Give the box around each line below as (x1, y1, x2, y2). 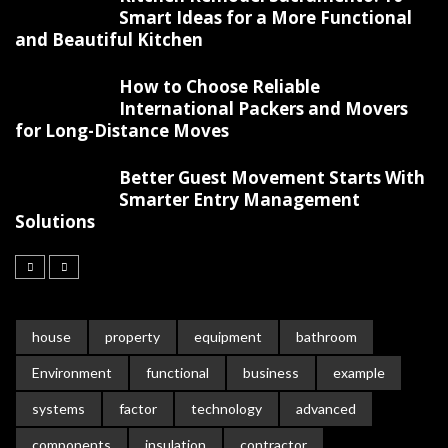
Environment (32, 363, 112, 381)
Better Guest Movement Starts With (119, 165, 425, 189)
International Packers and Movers (119, 96, 408, 120)
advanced (296, 399, 356, 417)
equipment (194, 327, 262, 345)
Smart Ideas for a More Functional (119, 5, 412, 29)
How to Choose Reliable (119, 74, 320, 98)
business (243, 363, 299, 381)
